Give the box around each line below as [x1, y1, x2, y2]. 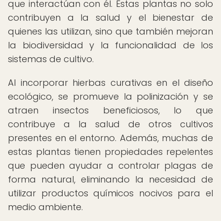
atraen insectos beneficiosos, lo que [8, 104, 213, 116]
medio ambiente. [8, 201, 83, 213]
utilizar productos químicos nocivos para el [8, 187, 213, 199]
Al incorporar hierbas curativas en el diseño [8, 76, 213, 89]
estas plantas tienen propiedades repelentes [8, 146, 213, 158]
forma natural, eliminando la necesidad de [8, 173, 213, 185]
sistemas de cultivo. [8, 53, 94, 65]
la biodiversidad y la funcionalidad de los [8, 39, 213, 51]
